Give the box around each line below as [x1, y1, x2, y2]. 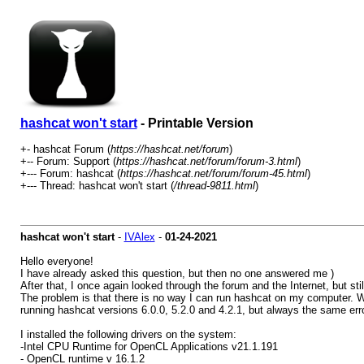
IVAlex [123, 231, 155, 243]
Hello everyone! [19, 255, 93, 267]
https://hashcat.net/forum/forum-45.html [119, 167, 307, 180]
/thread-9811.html [173, 180, 255, 192]
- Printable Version [136, 116, 253, 130]
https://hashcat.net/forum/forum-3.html [115, 155, 297, 167]
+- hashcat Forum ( [19, 143, 110, 155]
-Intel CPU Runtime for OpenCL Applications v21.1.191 [19, 340, 278, 353]
